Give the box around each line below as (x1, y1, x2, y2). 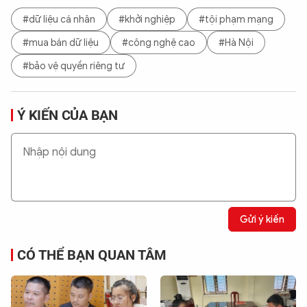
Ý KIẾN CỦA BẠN (17, 107, 119, 124)
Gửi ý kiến (240, 213, 284, 225)
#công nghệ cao (122, 36, 195, 49)
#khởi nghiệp (119, 13, 175, 25)
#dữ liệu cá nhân (23, 13, 95, 25)
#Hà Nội (219, 36, 254, 49)
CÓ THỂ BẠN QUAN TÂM (17, 247, 167, 264)
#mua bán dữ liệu (23, 36, 99, 49)
